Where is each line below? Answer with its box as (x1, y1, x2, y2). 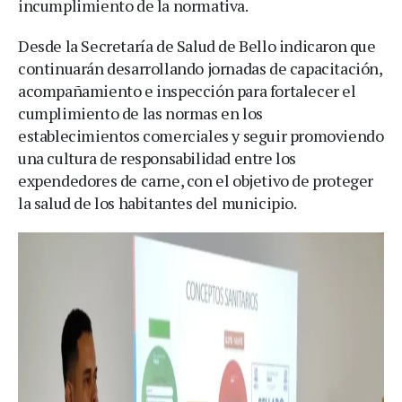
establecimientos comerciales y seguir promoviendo (18, 124, 384, 146)
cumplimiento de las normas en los (18, 101, 263, 124)
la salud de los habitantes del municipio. (18, 191, 297, 214)
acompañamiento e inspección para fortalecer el (18, 79, 356, 101)
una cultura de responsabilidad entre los (18, 146, 297, 169)
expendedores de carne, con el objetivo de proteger (18, 169, 374, 191)
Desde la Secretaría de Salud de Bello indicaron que (18, 34, 376, 57)
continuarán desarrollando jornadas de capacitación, (18, 57, 382, 79)
